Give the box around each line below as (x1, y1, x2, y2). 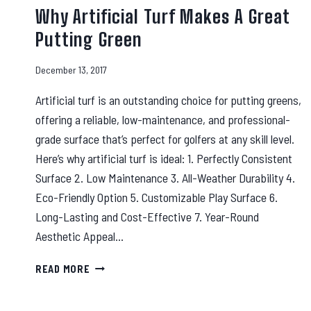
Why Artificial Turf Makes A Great (35, 6, 289, 28)
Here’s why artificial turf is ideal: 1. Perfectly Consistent (35, 150, 292, 166)
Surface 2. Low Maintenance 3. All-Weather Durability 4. (35, 169, 295, 185)
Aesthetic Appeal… (35, 228, 124, 244)
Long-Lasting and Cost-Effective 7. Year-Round (35, 208, 259, 224)
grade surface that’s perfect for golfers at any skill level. (35, 131, 294, 146)
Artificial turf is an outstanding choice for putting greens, (35, 92, 301, 108)
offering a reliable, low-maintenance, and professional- (35, 111, 290, 127)
